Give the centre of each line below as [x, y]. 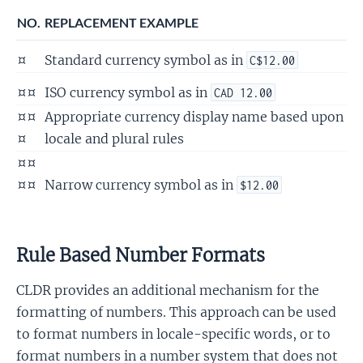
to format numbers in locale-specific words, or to [173, 333]
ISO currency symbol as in [128, 92]
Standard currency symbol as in [145, 60]
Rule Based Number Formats [141, 255]
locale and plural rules [114, 138]
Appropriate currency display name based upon [194, 116]
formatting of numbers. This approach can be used [176, 312]
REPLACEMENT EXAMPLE [122, 22]
